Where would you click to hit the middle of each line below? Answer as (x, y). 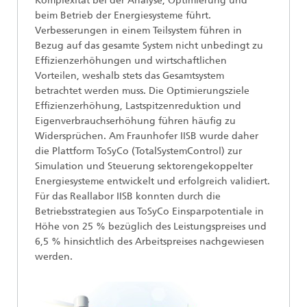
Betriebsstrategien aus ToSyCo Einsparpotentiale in (149, 211)
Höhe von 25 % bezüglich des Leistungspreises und (151, 226)
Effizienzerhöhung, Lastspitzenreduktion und (138, 106)
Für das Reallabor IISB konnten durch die (128, 196)
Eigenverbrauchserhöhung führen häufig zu (135, 121)
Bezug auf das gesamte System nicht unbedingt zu (149, 46)
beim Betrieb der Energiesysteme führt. (123, 15)
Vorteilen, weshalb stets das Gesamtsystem (130, 76)
